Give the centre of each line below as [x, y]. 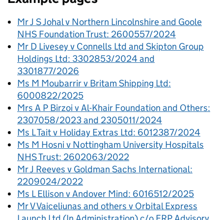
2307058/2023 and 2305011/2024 [90, 120]
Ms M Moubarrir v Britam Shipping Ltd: [94, 83]
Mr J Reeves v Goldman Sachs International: [105, 169]
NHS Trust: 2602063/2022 [73, 157]
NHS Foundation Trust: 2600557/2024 [96, 34]
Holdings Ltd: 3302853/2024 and [86, 59]
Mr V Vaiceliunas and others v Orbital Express [107, 206]
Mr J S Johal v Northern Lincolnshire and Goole [110, 22]
